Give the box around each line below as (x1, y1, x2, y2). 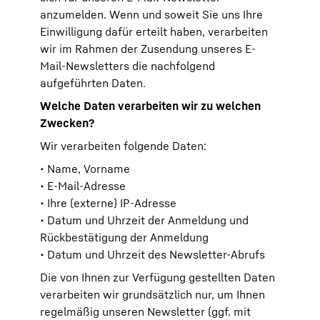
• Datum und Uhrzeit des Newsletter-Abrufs (40, 247, 265, 261)
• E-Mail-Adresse (40, 179, 126, 193)
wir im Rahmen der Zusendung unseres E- (40, 41, 256, 56)
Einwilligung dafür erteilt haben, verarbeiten (40, 24, 268, 39)
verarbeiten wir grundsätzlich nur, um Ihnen (40, 287, 265, 301)
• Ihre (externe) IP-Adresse (40, 196, 176, 210)
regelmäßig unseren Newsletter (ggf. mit (40, 304, 251, 319)
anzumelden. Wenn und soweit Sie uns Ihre (40, 7, 263, 21)
